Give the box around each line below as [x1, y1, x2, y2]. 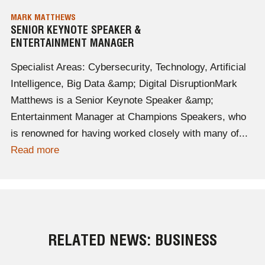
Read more [10, 144, 59, 156]
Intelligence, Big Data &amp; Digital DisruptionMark [10, 78, 237, 90]
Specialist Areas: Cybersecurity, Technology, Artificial [10, 62, 246, 73]
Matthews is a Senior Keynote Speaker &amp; [10, 95, 214, 106]
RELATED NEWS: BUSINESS [48, 231, 217, 250]
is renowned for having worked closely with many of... [10, 128, 248, 140]
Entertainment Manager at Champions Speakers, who [10, 111, 246, 123]
